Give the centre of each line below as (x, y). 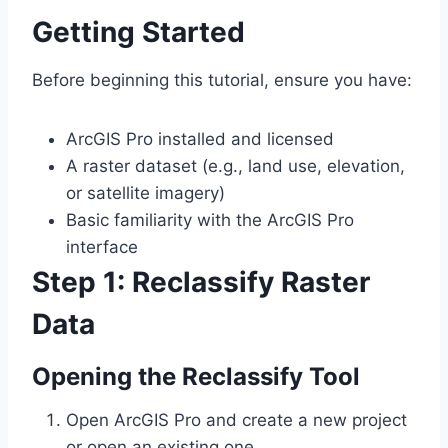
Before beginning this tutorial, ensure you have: (222, 80)
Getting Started (138, 32)
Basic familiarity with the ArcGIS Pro (210, 220)
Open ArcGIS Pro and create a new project (236, 420)
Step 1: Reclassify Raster (201, 282)
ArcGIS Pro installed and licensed (200, 139)
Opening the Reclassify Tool (196, 377)
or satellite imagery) (145, 193)
